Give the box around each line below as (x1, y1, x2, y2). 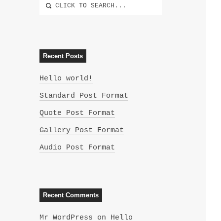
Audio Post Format (39, 143, 115, 152)
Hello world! (39, 74, 93, 83)
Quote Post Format (39, 109, 115, 117)
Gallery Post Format (39, 126, 124, 135)
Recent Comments (42, 191, 99, 199)
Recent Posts (42, 52, 83, 60)
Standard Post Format (39, 91, 128, 100)
